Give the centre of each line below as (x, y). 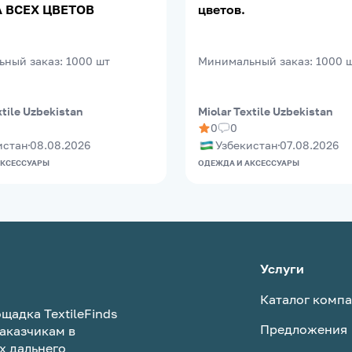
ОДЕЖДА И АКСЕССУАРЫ (249, 163)
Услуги (282, 269)
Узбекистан (247, 145)
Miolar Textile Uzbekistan (265, 112)
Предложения (304, 330)
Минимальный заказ (254, 60)
